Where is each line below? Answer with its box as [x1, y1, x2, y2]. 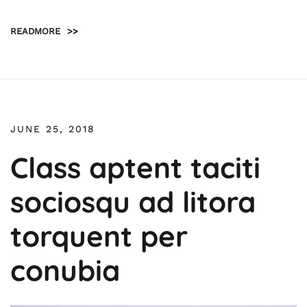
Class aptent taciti [10, 149, 260, 186]
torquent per [10, 217, 188, 254]
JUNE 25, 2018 [10, 123, 95, 134]
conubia [10, 251, 120, 288]
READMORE [10, 25, 60, 36]
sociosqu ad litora [10, 183, 256, 220]
